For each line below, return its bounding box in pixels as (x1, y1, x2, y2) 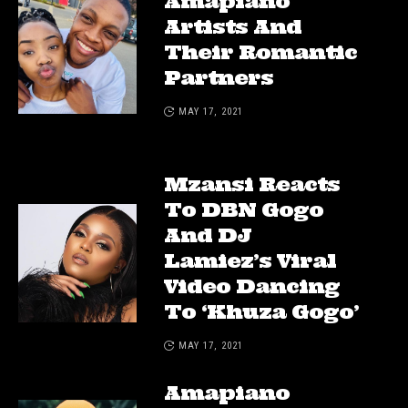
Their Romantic (164, 39, 357, 66)
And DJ (164, 222, 251, 249)
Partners (164, 65, 273, 91)
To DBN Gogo (164, 197, 323, 223)
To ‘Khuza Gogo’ (164, 299, 359, 325)
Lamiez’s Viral (164, 248, 336, 274)
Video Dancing (164, 273, 340, 300)
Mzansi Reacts (164, 171, 340, 198)
